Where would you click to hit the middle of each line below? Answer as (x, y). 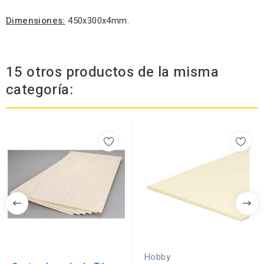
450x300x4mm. (97, 21)
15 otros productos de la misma (112, 72)
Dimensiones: (36, 21)
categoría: (40, 90)
